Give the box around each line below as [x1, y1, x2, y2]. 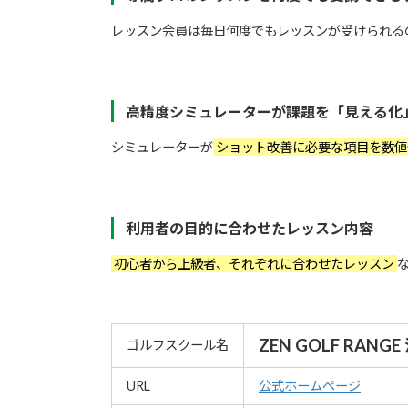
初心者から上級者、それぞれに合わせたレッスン [111, 256, 397, 272]
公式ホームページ [259, 378, 361, 394]
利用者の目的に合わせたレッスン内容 [125, 219, 373, 238]
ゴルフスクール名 [127, 337, 229, 353]
